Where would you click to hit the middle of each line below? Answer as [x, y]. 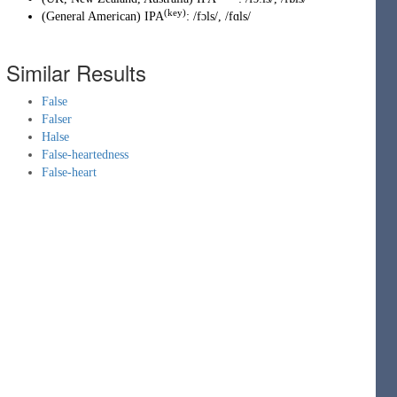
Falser [57, 119]
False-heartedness [85, 155]
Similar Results [76, 72]
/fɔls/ [206, 16]
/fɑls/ [238, 16]
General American [91, 16]
